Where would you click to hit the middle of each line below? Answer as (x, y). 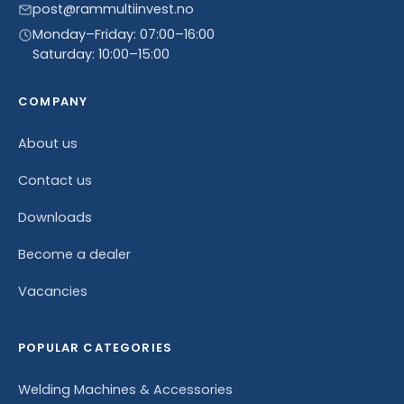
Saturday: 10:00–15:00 (101, 54)
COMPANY (53, 101)
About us (48, 143)
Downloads (55, 217)
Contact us (55, 180)
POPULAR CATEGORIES (96, 347)
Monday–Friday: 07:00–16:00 (124, 34)
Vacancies (53, 291)
